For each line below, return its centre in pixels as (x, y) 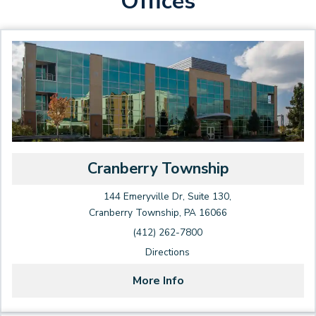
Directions (168, 252)
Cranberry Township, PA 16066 (158, 213)
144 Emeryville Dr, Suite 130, (168, 196)
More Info (158, 281)
